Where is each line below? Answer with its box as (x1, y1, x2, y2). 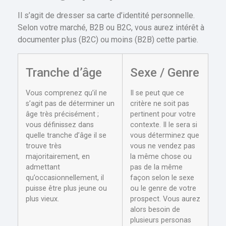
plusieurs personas (130, 215, 191, 224)
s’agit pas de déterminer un (26, 99, 115, 108)
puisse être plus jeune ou (26, 184, 107, 193)
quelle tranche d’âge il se (26, 131, 106, 140)
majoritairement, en (26, 152, 90, 161)
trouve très (26, 141, 62, 150)
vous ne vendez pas (130, 141, 195, 150)
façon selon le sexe (130, 173, 194, 182)
